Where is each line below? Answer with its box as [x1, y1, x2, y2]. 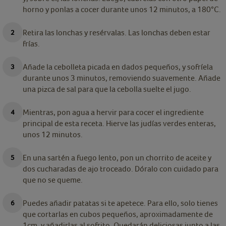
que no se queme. [23, 175, 83, 185]
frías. [23, 39, 40, 48]
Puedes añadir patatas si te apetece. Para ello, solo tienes [23, 198, 218, 208]
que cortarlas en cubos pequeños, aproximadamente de [23, 209, 213, 219]
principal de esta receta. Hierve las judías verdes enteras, [23, 119, 216, 128]
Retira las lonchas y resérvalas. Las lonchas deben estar [23, 28, 210, 37]
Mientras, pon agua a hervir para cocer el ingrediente [23, 107, 204, 117]
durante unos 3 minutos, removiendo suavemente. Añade [23, 73, 220, 83]
